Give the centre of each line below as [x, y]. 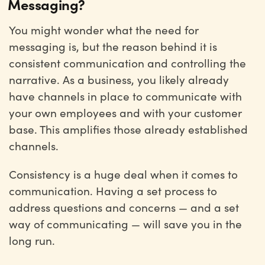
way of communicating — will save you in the [125, 224]
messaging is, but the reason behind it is [113, 46]
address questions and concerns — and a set [124, 207]
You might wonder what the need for [104, 30]
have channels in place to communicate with [125, 96]
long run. [33, 240]
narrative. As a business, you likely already [119, 79]
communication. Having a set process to [113, 190]
